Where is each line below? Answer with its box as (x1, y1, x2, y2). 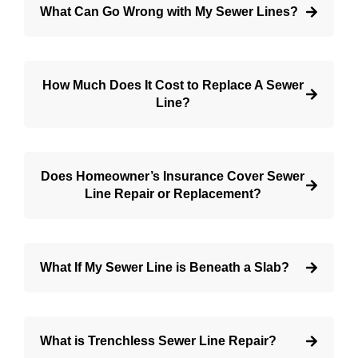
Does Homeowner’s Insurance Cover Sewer (41, 169, 304, 184)
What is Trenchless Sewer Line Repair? (40, 334, 276, 348)
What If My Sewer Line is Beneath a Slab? (40, 261, 289, 275)
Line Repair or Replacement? (84, 187, 261, 201)
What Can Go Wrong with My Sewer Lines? (40, 5, 298, 19)
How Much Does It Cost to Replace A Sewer (42, 78, 304, 93)
